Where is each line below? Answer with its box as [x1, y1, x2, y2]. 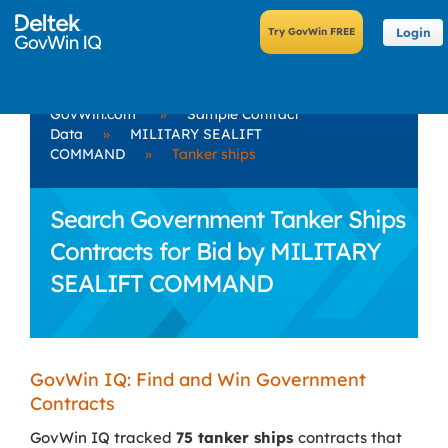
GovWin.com [50, 105, 136, 123]
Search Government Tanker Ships [50, 204, 406, 234]
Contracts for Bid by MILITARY [50, 236, 381, 266]
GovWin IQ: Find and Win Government [30, 368, 366, 391]
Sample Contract [187, 105, 299, 123]
